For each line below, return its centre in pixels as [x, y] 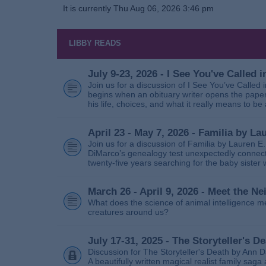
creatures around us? [128, 212]
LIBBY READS [95, 43]
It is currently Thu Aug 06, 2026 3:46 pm [138, 8]
